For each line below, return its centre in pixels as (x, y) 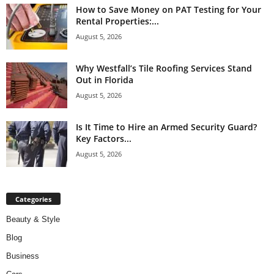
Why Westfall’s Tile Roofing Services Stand (164, 68)
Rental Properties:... (117, 21)
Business (23, 256)
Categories (33, 199)
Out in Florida (105, 80)
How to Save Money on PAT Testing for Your (168, 10)
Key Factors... (104, 139)
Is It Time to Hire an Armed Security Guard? (166, 127)
